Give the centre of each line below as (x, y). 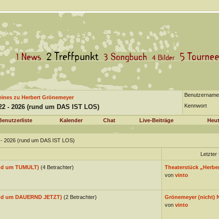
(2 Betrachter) (80, 197)
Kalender (71, 120)
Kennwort (195, 106)
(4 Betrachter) (57, 167)
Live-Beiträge (156, 120)
